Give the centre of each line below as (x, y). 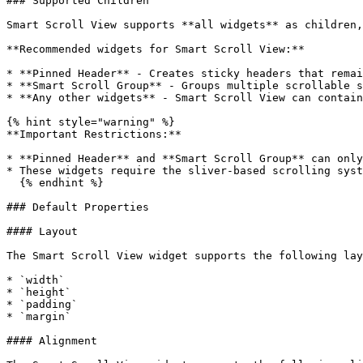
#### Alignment (52, 341)
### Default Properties (78, 207)
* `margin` (39, 316)
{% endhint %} (13, 183)
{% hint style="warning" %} (91, 122)
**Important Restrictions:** (94, 134)
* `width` (36, 280)
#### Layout (42, 231)
